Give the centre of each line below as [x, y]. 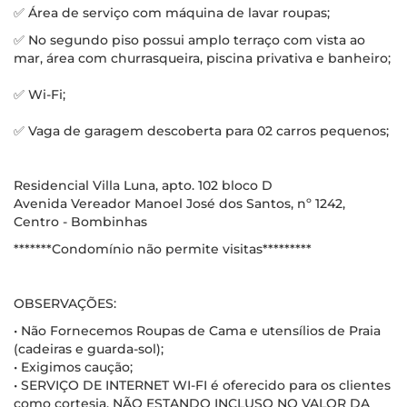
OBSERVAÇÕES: [65, 303]
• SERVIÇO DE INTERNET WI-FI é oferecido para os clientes [202, 385]
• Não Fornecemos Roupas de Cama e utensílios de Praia [197, 331]
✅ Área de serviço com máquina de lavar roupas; [172, 13]
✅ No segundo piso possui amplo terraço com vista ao [189, 40]
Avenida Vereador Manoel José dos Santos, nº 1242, [179, 203]
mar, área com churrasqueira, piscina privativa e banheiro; [202, 58]
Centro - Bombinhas [80, 222]
